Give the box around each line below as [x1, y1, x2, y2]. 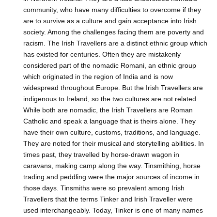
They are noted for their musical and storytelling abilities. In [23, 139, 204, 148]
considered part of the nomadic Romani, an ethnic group [23, 62, 196, 70]
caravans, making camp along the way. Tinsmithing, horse [23, 162, 201, 170]
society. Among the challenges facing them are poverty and [23, 28, 204, 36]
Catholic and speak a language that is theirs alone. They [23, 117, 196, 125]
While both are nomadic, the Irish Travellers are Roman [23, 106, 193, 114]
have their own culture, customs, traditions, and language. [23, 128, 201, 137]
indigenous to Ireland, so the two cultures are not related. [23, 95, 198, 103]
